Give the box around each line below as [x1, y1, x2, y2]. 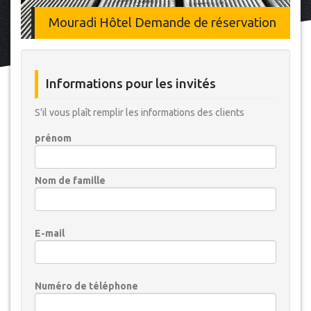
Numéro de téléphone [35, 280, 138, 292]
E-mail [35, 228, 65, 239]
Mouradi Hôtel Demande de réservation [49, 15, 276, 30]
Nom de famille [35, 175, 106, 186]
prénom [35, 133, 72, 144]
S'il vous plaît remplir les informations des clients [35, 107, 244, 118]
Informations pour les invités [45, 76, 216, 91]
